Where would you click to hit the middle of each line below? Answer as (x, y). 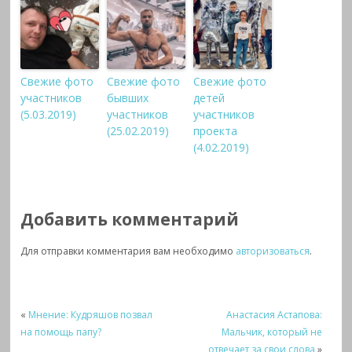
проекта (216, 131)
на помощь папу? (61, 332)
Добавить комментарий (130, 219)
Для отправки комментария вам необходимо (128, 251)
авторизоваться (273, 251)
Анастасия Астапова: (275, 315)
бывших (128, 98)
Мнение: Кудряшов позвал (91, 315)
